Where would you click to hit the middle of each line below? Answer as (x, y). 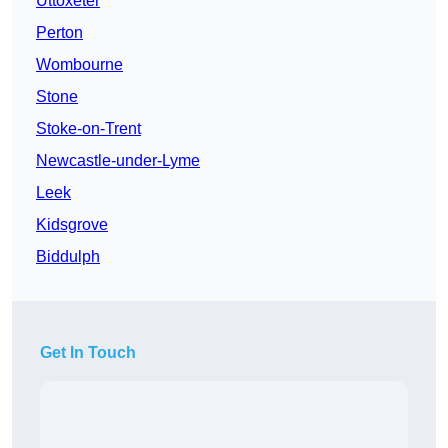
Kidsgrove (72, 225)
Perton (59, 33)
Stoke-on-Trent (88, 129)
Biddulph (68, 257)
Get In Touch (88, 353)
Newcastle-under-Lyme (118, 161)
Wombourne (79, 65)
